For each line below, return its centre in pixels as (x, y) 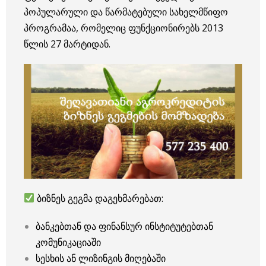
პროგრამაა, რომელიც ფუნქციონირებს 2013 (123, 28)
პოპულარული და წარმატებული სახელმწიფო (126, 12)
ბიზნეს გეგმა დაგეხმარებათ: (99, 198)
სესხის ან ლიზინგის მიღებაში (101, 258)
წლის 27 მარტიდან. (67, 44)
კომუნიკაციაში (68, 242)
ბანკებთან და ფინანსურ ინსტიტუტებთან (124, 226)
